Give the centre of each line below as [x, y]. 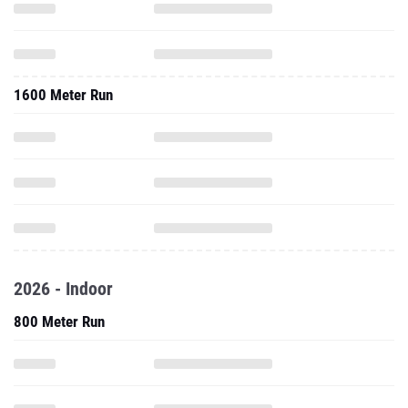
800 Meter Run [59, 321]
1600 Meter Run [63, 95]
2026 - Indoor [63, 289]
